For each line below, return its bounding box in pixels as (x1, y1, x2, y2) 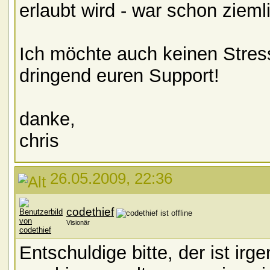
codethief (66, 206, 114, 218)
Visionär (66, 219, 90, 226)
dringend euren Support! (19, 65, 219, 87)
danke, (19, 108, 75, 130)
